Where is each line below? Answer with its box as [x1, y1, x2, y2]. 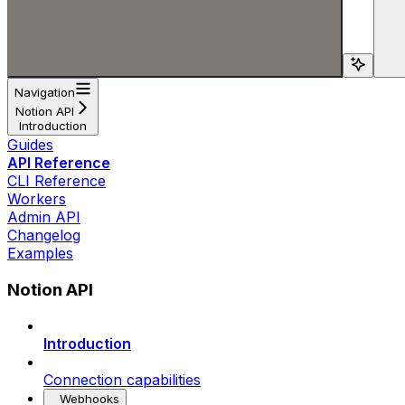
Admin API [7, 207, 80, 226]
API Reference [7, 153, 110, 172]
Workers [7, 189, 66, 208]
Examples [7, 243, 73, 262]
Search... [14, 60, 64, 75]
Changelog [7, 225, 80, 244]
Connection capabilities [43, 371, 201, 390]
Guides [7, 135, 53, 154]
